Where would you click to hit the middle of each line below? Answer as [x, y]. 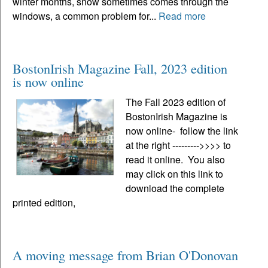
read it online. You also [176, 160]
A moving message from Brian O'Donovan [125, 255]
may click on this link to [175, 174]
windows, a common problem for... [86, 16]
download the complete [175, 188]
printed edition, [44, 203]
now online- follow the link [182, 131]
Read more [182, 16]
